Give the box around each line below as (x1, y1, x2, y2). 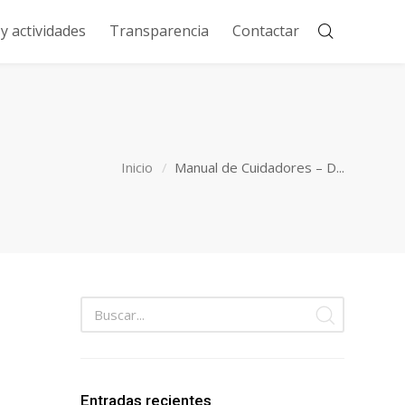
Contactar (231, 21, 299, 41)
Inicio (121, 157, 153, 176)
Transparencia (108, 21, 209, 41)
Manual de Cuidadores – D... (174, 157, 344, 176)
